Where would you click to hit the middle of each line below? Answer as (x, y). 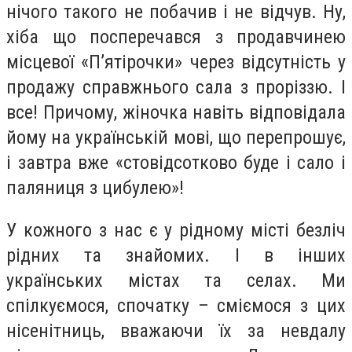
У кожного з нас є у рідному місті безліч (176, 230)
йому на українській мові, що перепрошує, (176, 137)
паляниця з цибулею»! (95, 187)
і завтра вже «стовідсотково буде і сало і (176, 162)
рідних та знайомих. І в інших (176, 255)
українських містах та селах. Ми (176, 280)
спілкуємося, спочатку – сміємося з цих (176, 305)
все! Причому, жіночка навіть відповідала (176, 112)
